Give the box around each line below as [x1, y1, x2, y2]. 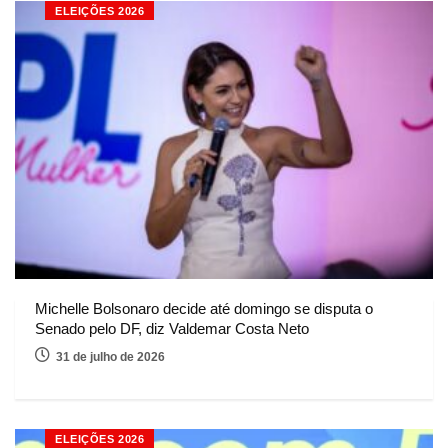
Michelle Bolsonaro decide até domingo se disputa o [35, 300, 373, 318]
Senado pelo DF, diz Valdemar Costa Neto [35, 320, 309, 338]
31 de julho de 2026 [56, 350, 165, 365]
